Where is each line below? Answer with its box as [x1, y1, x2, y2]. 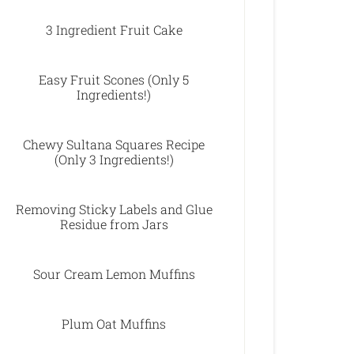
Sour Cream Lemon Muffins [32, 265, 195, 282]
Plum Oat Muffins [62, 315, 166, 332]
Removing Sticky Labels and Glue [15, 201, 213, 217]
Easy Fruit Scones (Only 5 [39, 71, 189, 88]
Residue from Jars [59, 216, 168, 232]
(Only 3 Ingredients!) [54, 151, 174, 168]
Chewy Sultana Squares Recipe [23, 136, 205, 153]
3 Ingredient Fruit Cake [45, 21, 183, 38]
